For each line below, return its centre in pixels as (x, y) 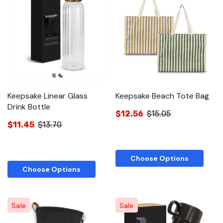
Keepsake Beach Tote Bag (162, 96)
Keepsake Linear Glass (48, 96)
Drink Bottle (29, 107)
